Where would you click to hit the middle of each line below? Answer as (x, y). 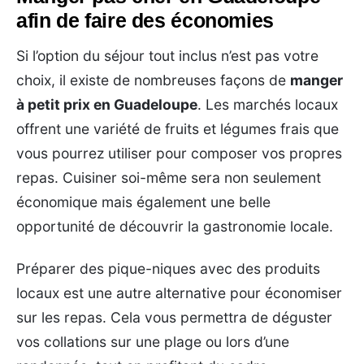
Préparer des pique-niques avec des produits (168, 268)
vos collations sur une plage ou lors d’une (153, 341)
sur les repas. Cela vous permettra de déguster (174, 317)
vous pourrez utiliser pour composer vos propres (179, 153)
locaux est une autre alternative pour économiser (179, 292)
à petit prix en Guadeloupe (107, 104)
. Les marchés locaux (268, 104)
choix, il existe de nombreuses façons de (153, 80)
